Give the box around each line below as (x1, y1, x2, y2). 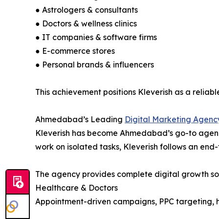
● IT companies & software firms (35, 32, 157, 42)
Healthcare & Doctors (35, 183, 118, 193)
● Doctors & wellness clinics (35, 19, 137, 28)
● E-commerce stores (35, 46, 115, 56)
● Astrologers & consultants (35, 5, 138, 15)
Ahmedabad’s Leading (35, 114, 125, 124)
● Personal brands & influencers (35, 60, 154, 69)
